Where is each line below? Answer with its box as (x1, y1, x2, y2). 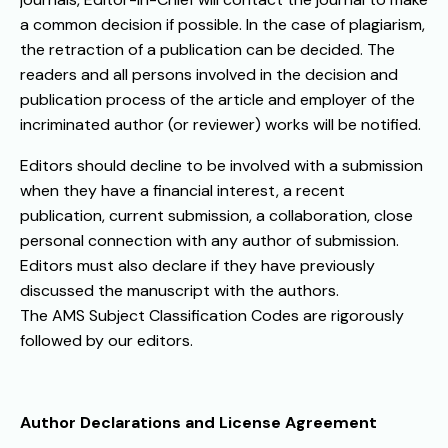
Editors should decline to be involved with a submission (20, 155, 423, 177)
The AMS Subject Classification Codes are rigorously (20, 305, 404, 327)
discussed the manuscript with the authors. (20, 280, 339, 302)
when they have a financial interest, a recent (20, 180, 345, 202)
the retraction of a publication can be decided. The (20, 39, 395, 61)
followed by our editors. (20, 330, 193, 352)
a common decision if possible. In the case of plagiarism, (20, 14, 425, 36)
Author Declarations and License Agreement (20, 412, 377, 434)
